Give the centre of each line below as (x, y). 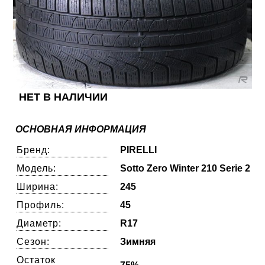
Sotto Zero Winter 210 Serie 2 (185, 168)
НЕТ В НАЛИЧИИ (64, 97)
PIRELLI (139, 150)
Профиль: (41, 205)
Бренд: (34, 150)
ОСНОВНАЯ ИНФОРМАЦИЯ (81, 129)
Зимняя (138, 241)
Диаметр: (39, 223)
